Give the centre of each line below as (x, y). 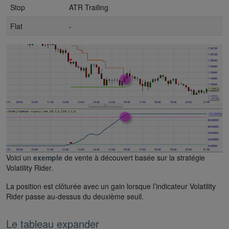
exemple (48, 157)
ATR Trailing (89, 7)
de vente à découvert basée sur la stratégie (134, 157)
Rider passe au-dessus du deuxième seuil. (75, 196)
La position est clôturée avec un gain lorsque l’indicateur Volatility (111, 186)
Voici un (20, 157)
